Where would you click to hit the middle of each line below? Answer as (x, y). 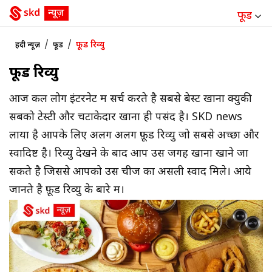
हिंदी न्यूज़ (28, 45)
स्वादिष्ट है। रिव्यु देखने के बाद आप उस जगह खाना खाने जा (129, 154)
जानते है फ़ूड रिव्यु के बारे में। (67, 190)
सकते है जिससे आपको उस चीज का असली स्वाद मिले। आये (130, 172)
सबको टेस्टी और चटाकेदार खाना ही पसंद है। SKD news (126, 117)
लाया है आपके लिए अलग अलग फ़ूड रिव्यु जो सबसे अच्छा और (134, 136)
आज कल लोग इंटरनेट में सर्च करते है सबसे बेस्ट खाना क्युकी (131, 99)
